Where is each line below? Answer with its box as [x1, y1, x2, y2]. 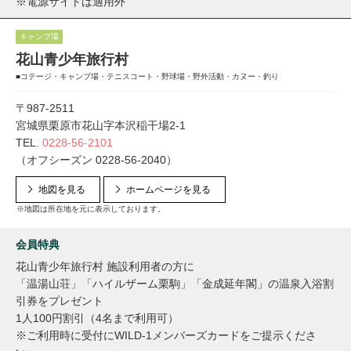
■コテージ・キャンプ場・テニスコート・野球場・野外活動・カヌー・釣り [16, 72, 279, 81]
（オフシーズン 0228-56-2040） [16, 154, 177, 166]
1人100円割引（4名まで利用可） [16, 312, 179, 324]
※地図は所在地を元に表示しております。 [16, 204, 165, 213]
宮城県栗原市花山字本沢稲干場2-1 [16, 119, 186, 132]
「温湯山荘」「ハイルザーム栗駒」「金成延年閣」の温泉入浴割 [16, 277, 334, 290]
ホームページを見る [126, 184, 211, 195]
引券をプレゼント [16, 295, 103, 307]
